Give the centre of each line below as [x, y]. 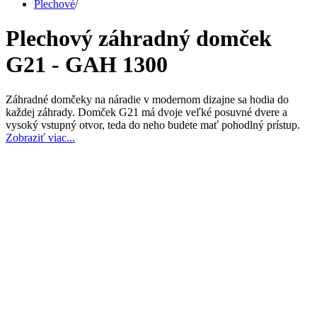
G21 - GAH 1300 [87, 65]
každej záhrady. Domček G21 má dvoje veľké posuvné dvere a [146, 112]
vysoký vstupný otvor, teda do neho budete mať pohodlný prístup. [154, 125]
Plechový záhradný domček [139, 39]
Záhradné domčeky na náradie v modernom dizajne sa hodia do [147, 99]
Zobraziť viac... [40, 137]
